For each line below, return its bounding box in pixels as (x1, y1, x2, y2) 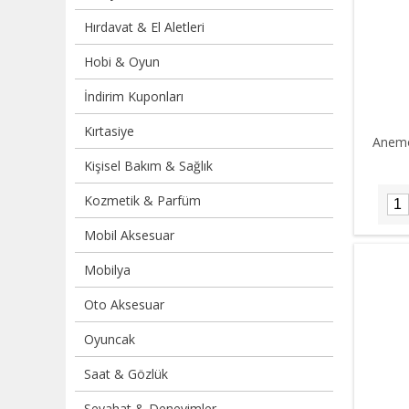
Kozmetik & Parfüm (84, 192, 201, 209)
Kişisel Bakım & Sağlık (84, 157, 213, 174)
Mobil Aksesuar (84, 226, 174, 244)
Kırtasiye (84, 122, 134, 140)
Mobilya (84, 261, 131, 278)
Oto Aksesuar (84, 296, 164, 313)
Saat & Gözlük (84, 365, 168, 383)
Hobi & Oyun (84, 53, 160, 70)
